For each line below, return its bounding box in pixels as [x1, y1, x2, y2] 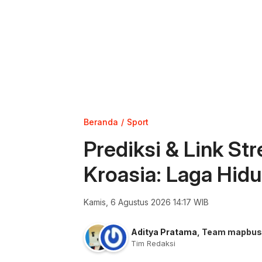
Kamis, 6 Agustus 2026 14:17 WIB [84, 197, 209, 207]
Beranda [84, 117, 118, 127]
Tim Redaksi [131, 239, 175, 248]
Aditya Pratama [131, 227, 197, 237]
